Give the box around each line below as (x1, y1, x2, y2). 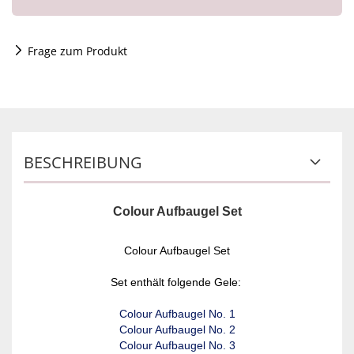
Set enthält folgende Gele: (110, 276, 244, 288)
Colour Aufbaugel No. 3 (119, 339, 235, 352)
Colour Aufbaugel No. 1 (119, 307, 235, 320)
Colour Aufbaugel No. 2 (119, 323, 235, 336)
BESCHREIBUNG (24, 152, 142, 173)
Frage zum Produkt (28, 43, 127, 58)
